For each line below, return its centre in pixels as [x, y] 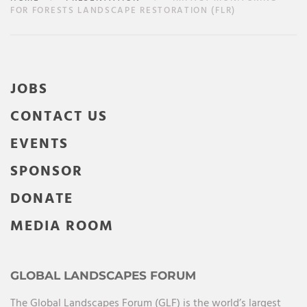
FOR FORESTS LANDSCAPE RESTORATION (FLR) [123, 11]
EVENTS [39, 145]
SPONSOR [47, 172]
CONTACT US [59, 117]
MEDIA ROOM [62, 227]
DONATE [42, 199]
